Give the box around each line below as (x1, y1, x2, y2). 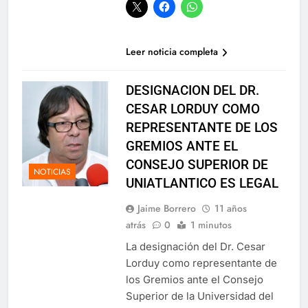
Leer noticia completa (125, 44, 218, 58)
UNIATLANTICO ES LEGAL (125, 175, 278, 191)
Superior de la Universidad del (125, 289, 274, 302)
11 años (214, 201, 247, 215)
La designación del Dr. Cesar (125, 239, 265, 253)
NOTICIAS (34, 166, 71, 179)
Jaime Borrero (137, 201, 196, 215)
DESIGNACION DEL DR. (125, 82, 259, 98)
